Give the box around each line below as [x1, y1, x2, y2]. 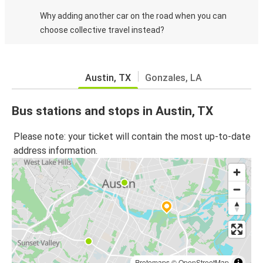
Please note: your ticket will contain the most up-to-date [14, 130, 251, 142]
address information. [14, 144, 97, 156]
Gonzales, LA [144, 72, 202, 84]
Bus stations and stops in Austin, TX [12, 104, 213, 119]
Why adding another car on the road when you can [40, 11, 227, 21]
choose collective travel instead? [40, 25, 164, 35]
